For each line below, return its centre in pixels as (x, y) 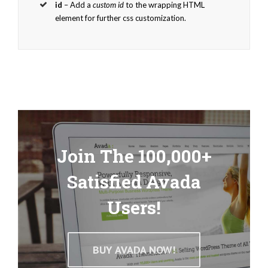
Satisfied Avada (134, 181)
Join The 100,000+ (134, 156)
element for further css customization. (121, 18)
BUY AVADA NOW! (134, 250)
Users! (134, 207)
